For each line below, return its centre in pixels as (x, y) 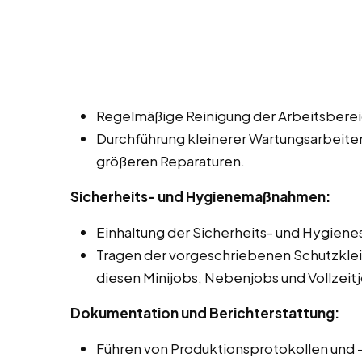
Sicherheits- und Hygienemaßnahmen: (200, 197)
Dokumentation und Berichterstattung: (205, 313)
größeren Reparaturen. (170, 161)
